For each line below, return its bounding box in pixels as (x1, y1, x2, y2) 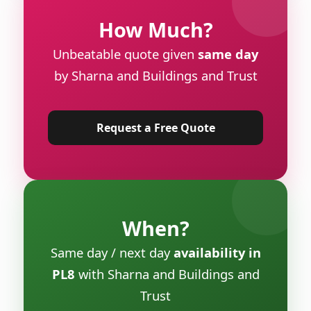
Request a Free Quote (96, 119, 215, 135)
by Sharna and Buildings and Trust (53, 66, 258, 84)
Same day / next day (50, 243, 174, 261)
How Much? (98, 15, 213, 43)
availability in (173, 243, 261, 261)
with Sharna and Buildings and (74, 264, 260, 283)
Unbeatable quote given (53, 44, 198, 62)
